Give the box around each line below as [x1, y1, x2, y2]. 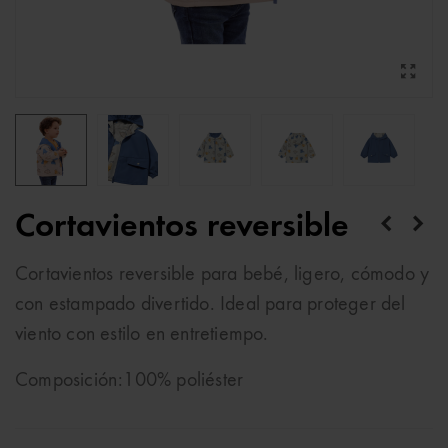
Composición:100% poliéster [15, 371, 244, 391]
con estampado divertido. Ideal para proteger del [15, 295, 406, 315]
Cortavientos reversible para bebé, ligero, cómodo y [15, 265, 430, 285]
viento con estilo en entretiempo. [15, 325, 269, 345]
